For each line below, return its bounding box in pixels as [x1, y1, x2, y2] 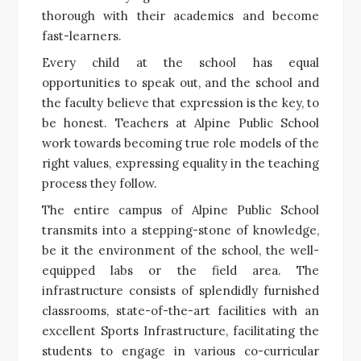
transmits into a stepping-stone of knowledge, [42, 222, 319, 238]
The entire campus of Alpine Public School [42, 201, 319, 218]
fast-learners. [42, 27, 122, 44]
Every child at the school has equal [42, 54, 319, 70]
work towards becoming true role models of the [42, 135, 319, 151]
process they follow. [42, 175, 157, 191]
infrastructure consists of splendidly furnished [42, 282, 319, 298]
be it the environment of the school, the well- [42, 242, 319, 258]
